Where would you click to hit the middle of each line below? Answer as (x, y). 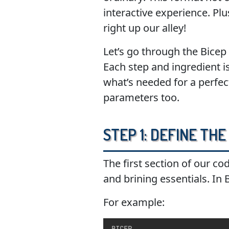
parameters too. (141, 97)
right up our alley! (144, 28)
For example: (134, 202)
